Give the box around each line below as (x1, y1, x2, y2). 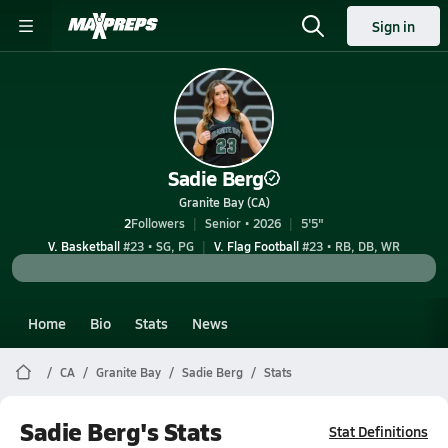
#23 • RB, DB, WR (299, 238, 400, 254)
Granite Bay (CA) (178, 194, 270, 210)
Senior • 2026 (205, 215, 281, 231)
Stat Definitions (329, 421, 428, 441)
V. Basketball (48, 238, 120, 254)
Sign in (372, 16, 415, 36)
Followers (131, 215, 185, 231)
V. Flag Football (214, 238, 299, 254)
